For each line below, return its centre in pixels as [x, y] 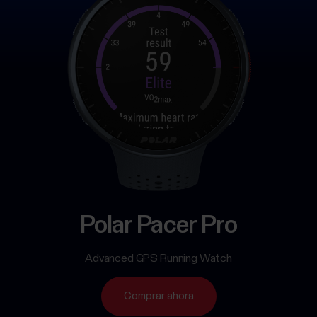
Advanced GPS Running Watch [158, 258]
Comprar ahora [158, 296]
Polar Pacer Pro [158, 226]
